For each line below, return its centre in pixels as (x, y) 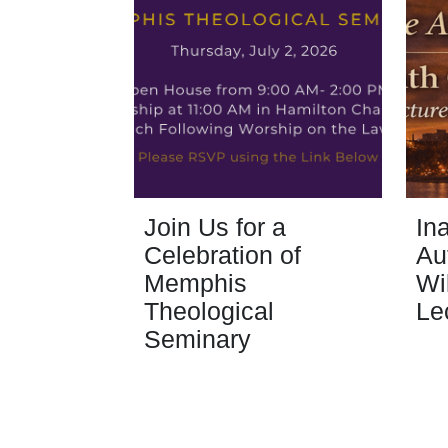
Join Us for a (215, 227)
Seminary (198, 339)
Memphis (196, 283)
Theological (209, 311)
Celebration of (223, 255)
